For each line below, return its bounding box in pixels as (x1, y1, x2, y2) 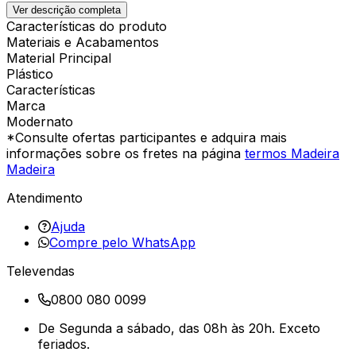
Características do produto (6, 17, 167, 34)
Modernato (6, 113, 73, 130)
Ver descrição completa (13, 3, 121, 16)
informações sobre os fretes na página (6, 145, 245, 161)
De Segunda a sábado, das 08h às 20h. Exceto (38, 319, 320, 336)
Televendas (6, 262, 75, 279)
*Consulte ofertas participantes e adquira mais (6, 129, 287, 145)
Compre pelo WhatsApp (49, 234, 195, 250)
